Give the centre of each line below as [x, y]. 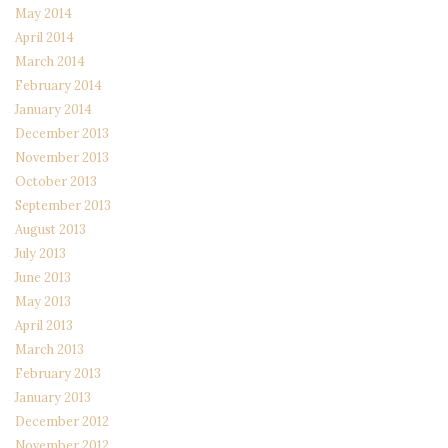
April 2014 [44, 36]
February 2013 [58, 372]
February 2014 [58, 84]
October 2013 [56, 180]
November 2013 [62, 156]
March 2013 [49, 348]
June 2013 [43, 276]
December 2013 [62, 132]
